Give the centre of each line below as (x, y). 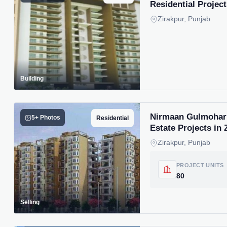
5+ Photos (46, 118)
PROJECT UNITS (200, 165)
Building (32, 79)
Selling (30, 202)
